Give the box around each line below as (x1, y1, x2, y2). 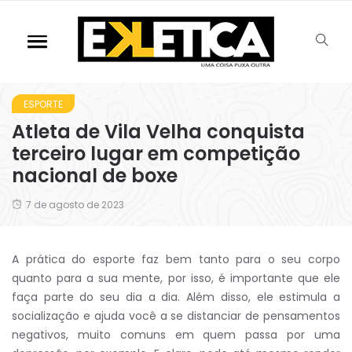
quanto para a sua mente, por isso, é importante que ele (12, 270, 340, 286)
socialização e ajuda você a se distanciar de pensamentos (12, 308, 340, 324)
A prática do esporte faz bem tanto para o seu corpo (12, 251, 340, 267)
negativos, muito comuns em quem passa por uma (12, 327, 340, 343)
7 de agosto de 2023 (26, 198, 124, 211)
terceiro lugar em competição (12, 141, 300, 167)
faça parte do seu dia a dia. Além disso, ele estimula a (12, 289, 340, 305)
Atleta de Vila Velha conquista (12, 119, 305, 145)
